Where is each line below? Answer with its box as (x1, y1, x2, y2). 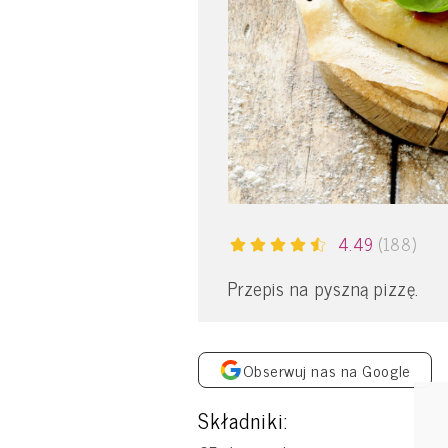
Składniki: (197, 402, 289, 437)
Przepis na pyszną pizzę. (227, 272, 419, 303)
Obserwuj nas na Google (242, 356, 411, 383)
